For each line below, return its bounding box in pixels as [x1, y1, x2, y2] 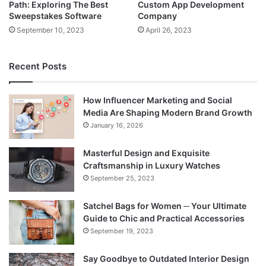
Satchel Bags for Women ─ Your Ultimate [83, 201, 246, 211]
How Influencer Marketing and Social [83, 95, 232, 106]
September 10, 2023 [17, 26, 84, 35]
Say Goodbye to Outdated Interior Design [83, 254, 249, 264]
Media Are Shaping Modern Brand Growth [83, 107, 252, 118]
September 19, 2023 [90, 227, 153, 236]
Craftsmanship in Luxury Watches [83, 160, 220, 171]
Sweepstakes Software [9, 11, 102, 21]
